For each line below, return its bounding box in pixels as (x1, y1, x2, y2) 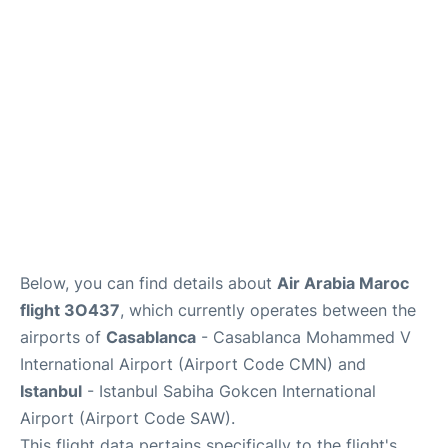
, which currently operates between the (120, 300, 416, 320)
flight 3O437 (20, 300, 120, 320)
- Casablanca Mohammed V (196, 327, 411, 347)
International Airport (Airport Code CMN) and (20, 354, 366, 374)
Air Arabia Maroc (277, 273, 409, 293)
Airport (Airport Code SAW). (20, 408, 235, 428)
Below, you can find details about (20, 273, 277, 293)
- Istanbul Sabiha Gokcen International (82, 381, 376, 401)
